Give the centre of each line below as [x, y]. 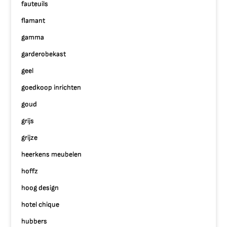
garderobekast [44, 54]
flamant [33, 21]
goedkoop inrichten [51, 87]
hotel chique [41, 204]
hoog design [40, 188]
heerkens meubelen [52, 154]
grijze [30, 138]
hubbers [34, 221]
